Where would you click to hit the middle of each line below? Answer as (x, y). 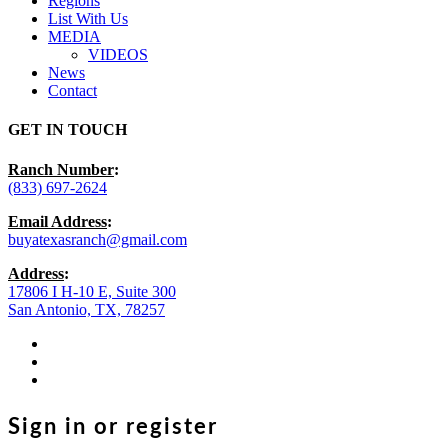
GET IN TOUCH (67, 130)
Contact (72, 90)
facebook (76, 342)
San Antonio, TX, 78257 (86, 309)
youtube (72, 360)
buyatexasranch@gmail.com (97, 239)
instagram (77, 378)
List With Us (88, 18)
